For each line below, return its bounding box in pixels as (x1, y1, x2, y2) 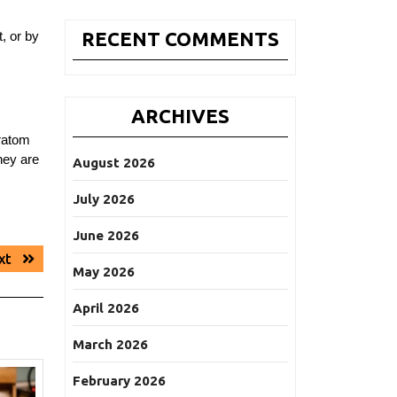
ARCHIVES (131, 105, 230, 127)
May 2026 (73, 264, 135, 279)
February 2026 (73, 373, 166, 388)
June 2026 (73, 228, 139, 243)
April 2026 (73, 300, 139, 315)
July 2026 (73, 191, 135, 206)
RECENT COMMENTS (82, 27, 279, 50)
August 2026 (73, 155, 155, 170)
